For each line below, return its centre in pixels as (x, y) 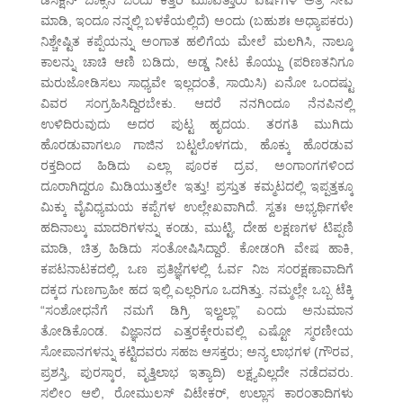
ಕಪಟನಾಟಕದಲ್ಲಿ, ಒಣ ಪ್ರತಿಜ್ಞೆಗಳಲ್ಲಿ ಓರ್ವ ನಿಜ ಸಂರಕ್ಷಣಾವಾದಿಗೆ (197, 269)
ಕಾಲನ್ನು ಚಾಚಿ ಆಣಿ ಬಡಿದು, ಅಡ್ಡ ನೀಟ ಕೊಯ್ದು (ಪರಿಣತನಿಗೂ (197, 63)
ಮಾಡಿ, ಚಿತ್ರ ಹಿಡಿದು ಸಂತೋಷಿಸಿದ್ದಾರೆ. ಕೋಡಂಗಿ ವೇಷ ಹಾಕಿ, (197, 249)
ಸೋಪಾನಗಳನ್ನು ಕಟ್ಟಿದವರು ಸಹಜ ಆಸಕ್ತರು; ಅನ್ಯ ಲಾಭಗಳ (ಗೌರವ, (197, 352)
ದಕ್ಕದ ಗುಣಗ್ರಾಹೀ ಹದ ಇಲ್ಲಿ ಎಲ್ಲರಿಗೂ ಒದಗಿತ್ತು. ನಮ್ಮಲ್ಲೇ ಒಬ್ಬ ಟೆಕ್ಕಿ (197, 290)
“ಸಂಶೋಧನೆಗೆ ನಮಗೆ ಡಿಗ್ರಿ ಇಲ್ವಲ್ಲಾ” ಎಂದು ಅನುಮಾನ (197, 311)
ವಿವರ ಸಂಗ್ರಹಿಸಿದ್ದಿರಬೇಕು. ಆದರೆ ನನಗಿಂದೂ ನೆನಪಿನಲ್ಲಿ (197, 104)
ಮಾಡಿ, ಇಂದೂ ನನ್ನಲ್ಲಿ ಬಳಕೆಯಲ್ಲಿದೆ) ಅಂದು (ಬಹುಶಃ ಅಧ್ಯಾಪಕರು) (197, 21)
